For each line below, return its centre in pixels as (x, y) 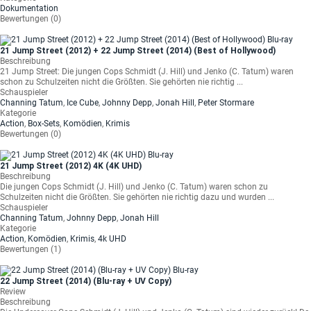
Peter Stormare (226, 103)
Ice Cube (83, 103)
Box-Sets (44, 124)
